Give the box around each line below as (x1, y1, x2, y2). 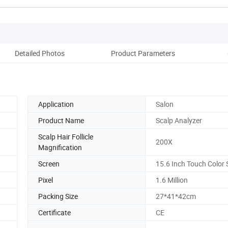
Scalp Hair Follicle (38, 131, 93, 141)
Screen (38, 158, 60, 168)
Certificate (38, 207, 71, 217)
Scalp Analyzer (156, 115, 202, 125)
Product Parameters (111, 48, 175, 58)
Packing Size (38, 191, 78, 201)
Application (38, 99, 74, 109)
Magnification (38, 142, 82, 152)
